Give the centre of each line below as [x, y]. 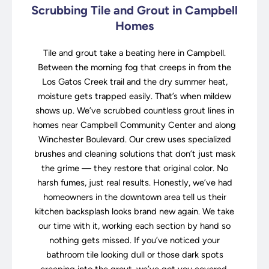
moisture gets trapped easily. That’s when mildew [134, 96]
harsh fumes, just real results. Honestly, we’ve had [134, 183]
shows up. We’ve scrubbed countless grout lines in [134, 111]
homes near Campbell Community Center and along [134, 125]
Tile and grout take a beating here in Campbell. [134, 53]
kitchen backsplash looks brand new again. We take [134, 212]
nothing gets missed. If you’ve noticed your [134, 240]
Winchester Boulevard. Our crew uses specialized [134, 140]
